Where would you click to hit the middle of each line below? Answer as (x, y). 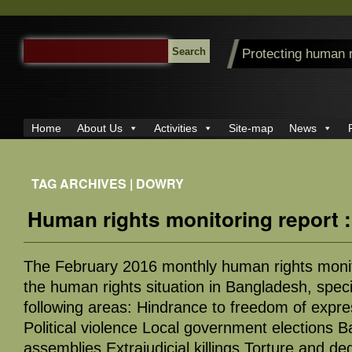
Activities (176, 128)
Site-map (251, 128)
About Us (100, 128)
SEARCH (40, 46)
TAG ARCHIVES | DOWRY (108, 183)
